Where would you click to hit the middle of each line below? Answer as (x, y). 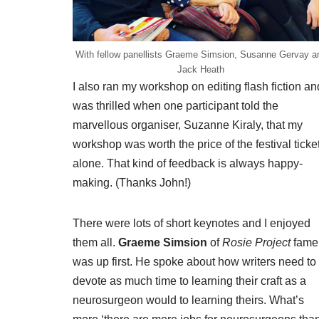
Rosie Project (256, 243)
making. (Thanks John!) (132, 183)
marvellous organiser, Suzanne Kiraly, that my (188, 125)
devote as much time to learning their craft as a (189, 281)
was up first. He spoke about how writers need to (194, 262)
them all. (95, 243)
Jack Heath (201, 70)
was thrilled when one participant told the (176, 106)
